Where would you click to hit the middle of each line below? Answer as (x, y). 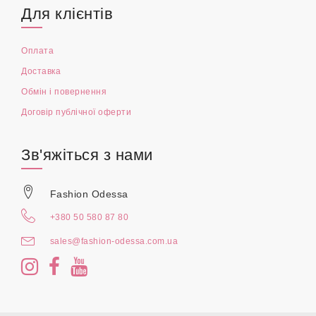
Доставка (41, 72)
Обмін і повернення (64, 92)
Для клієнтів (67, 14)
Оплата (37, 51)
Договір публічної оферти (76, 113)
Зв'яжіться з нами (87, 155)
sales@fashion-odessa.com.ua (114, 242)
